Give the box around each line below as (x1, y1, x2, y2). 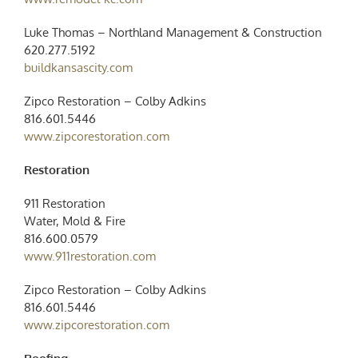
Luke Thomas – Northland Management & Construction (23, 24, 322, 40)
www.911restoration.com (23, 248, 156, 264)
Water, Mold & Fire (23, 213, 125, 229)
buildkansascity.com (23, 59, 133, 75)
